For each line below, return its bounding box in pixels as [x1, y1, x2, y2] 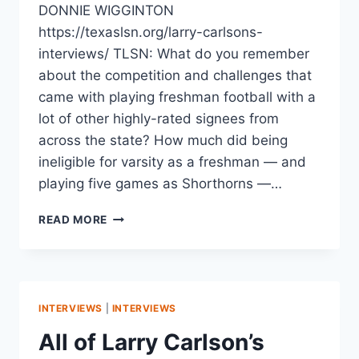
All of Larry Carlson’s [38, 328, 264, 356]
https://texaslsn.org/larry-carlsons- [38, 23, 263, 40]
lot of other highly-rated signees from [38, 110, 279, 127]
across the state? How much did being [38, 131, 288, 148]
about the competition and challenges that [38, 67, 312, 83]
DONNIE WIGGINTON [38, 2, 174, 18]
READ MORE [38, 212, 108, 226]
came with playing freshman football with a [38, 88, 316, 105]
